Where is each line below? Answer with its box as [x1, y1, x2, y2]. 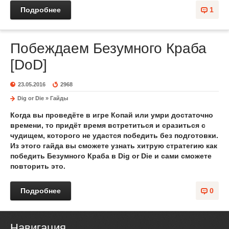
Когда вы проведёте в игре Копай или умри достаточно [10, 111, 213, 119]
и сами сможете [152, 152, 212, 160]
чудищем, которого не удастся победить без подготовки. [10, 131, 218, 140]
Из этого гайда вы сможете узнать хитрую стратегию [10, 142, 206, 150]
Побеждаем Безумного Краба [10, 40, 207, 56]
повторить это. [10, 162, 65, 170]
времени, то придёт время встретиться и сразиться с [10, 121, 205, 129]
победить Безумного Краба [10, 152, 109, 160]
